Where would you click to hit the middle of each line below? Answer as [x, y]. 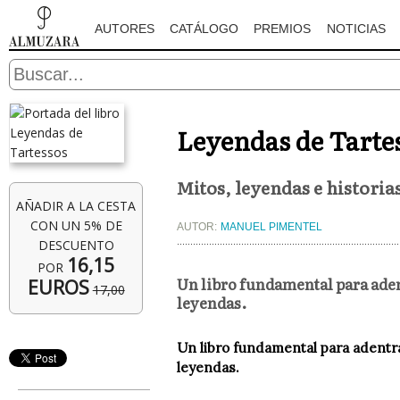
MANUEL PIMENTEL [271, 227]
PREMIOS [283, 29]
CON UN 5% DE [76, 225]
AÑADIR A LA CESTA [76, 206]
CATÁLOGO [204, 29]
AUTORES [124, 29]
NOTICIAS [356, 29]
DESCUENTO [76, 245]
